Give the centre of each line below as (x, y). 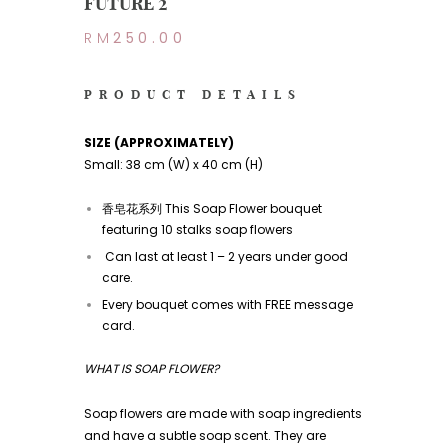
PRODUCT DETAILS (193, 95)
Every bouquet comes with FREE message (227, 305)
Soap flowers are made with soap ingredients (223, 413)
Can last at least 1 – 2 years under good (225, 257)
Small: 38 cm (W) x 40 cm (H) (173, 165)
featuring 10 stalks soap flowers (197, 230)
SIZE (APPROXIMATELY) (159, 143)
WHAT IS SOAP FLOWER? (151, 369)
